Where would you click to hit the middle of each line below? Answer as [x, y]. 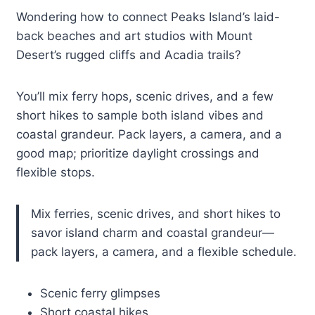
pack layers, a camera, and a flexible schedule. [164, 252]
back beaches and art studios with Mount [135, 36]
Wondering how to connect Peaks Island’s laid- [148, 17]
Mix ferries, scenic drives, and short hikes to [156, 214]
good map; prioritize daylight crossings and [138, 154]
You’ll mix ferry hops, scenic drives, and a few [145, 97]
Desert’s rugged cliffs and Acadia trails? [129, 55]
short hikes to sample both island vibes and [140, 116]
